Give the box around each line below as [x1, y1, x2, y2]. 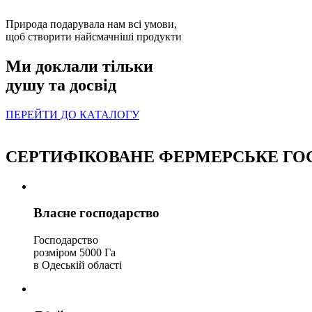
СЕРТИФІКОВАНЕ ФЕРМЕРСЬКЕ [6, 147, 279, 166]
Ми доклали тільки [6, 56, 153, 75]
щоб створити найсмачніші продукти [6, 31, 182, 43]
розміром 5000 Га [33, 247, 116, 259]
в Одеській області [33, 259, 122, 272]
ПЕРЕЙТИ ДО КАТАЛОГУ [6, 108, 139, 120]
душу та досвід [6, 75, 116, 94]
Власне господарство [33, 205, 159, 221]
